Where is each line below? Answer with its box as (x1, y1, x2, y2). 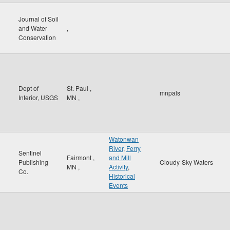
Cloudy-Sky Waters (160, 158, 213, 166)
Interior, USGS (18, 93, 58, 102)
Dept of (18, 84, 39, 92)
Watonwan (109, 135, 139, 143)
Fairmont (67, 153, 93, 162)
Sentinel (18, 148, 42, 157)
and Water (18, 24, 47, 32)
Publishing (18, 158, 48, 166)
